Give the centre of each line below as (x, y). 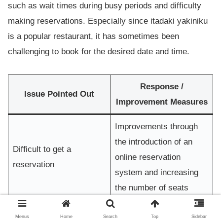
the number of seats (151, 187)
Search (110, 217)
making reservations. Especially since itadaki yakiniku (108, 21)
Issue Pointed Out (59, 94)
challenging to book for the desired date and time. (99, 51)
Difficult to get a (42, 149)
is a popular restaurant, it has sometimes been (93, 36)
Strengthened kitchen (154, 211)
